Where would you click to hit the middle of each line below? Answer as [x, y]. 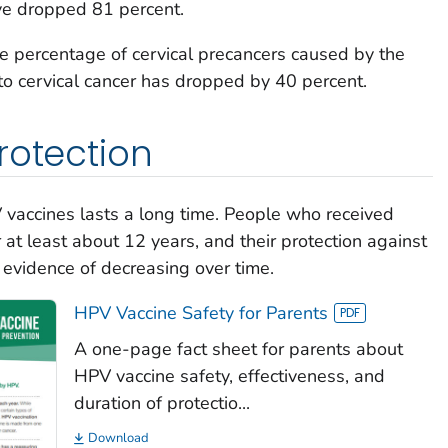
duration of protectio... [161, 402]
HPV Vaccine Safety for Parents [200, 312]
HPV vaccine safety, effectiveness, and [229, 375]
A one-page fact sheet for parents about [238, 348]
